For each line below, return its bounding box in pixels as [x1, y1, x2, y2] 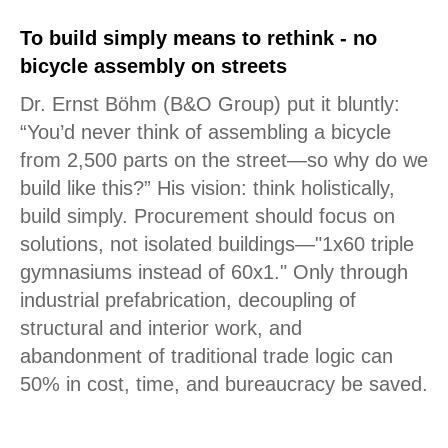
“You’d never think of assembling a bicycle [20, 121, 391, 143]
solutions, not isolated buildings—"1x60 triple [20, 233, 414, 255]
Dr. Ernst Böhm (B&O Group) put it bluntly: [20, 93, 400, 115]
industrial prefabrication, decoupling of [20, 289, 356, 311]
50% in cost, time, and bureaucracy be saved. [20, 373, 428, 395]
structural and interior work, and [20, 317, 302, 339]
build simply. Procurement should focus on [20, 205, 395, 227]
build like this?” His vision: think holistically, [20, 177, 395, 199]
